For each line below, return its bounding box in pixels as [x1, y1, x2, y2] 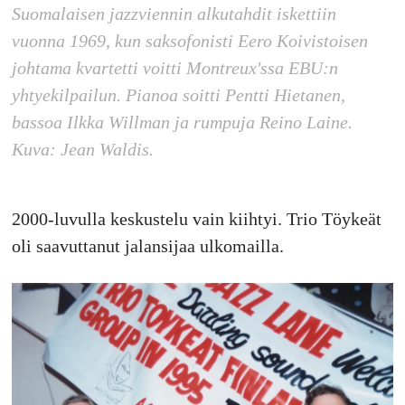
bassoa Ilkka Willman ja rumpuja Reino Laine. [11, 112, 353, 133]
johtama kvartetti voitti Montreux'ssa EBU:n [11, 58, 338, 79]
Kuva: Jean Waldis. [11, 139, 154, 160]
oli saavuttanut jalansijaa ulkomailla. [11, 236, 284, 257]
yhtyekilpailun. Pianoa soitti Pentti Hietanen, [11, 85, 345, 106]
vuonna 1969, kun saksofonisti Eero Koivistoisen [11, 31, 368, 52]
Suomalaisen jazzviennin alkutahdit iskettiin [11, 4, 336, 24]
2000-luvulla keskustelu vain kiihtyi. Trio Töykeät [11, 209, 381, 230]
